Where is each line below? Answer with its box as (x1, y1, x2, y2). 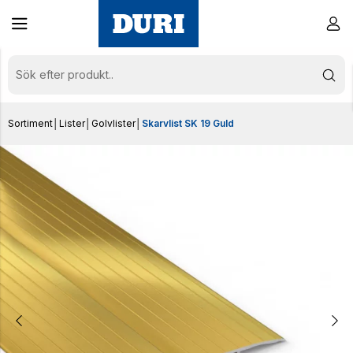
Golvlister (91, 117, 136, 129)
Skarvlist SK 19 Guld (142, 117, 234, 129)
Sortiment (8, 117, 53, 129)
